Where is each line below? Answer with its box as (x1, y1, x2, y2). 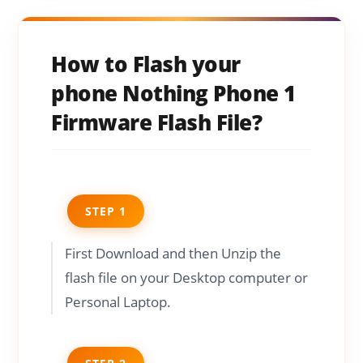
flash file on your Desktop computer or (65, 267, 309, 287)
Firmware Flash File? (51, 107, 263, 137)
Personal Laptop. (65, 292, 172, 311)
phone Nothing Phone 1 (51, 78, 296, 108)
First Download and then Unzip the (65, 243, 282, 263)
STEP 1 (85, 203, 127, 219)
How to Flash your (51, 49, 241, 79)
